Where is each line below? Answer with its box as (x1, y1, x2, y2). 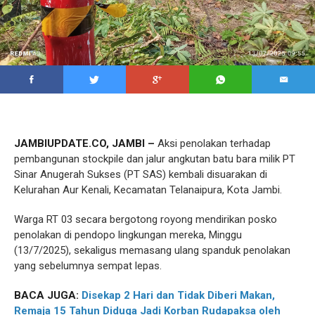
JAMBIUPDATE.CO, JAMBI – (14, 137, 155, 150)
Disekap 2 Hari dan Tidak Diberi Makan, (82, 289, 275, 302)
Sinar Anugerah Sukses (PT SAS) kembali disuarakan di (14, 168, 267, 181)
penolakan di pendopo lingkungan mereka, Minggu (14, 229, 242, 241)
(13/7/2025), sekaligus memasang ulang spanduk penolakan (14, 244, 290, 257)
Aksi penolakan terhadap (155, 137, 271, 150)
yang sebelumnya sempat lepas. (14, 259, 162, 272)
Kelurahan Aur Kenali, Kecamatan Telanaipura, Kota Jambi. (14, 184, 282, 196)
